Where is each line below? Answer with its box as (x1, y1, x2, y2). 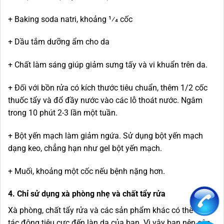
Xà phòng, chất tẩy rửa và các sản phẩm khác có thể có (8, 205, 203, 215)
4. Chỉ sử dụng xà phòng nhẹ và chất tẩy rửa (8, 189, 165, 199)
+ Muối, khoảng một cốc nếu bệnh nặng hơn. (8, 166, 165, 176)
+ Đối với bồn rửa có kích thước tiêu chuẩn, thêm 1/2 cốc (8, 82, 207, 92)
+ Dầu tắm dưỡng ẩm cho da (8, 37, 109, 47)
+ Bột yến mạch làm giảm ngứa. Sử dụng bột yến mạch (8, 130, 203, 140)
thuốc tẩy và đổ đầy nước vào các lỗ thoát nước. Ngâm (8, 95, 202, 105)
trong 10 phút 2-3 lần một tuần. (8, 107, 117, 117)
